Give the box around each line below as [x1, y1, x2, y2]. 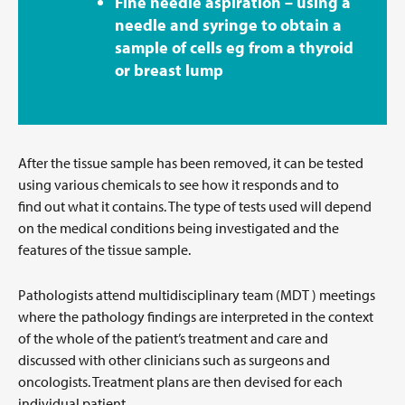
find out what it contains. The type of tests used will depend [18, 196, 372, 215]
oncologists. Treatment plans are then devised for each [18, 372, 343, 391]
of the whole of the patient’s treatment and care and [18, 328, 328, 347]
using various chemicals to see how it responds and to [18, 174, 339, 193]
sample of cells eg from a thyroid [115, 36, 353, 58]
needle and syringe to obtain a [115, 14, 342, 35]
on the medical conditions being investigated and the [18, 218, 339, 237]
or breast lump [115, 59, 223, 80]
